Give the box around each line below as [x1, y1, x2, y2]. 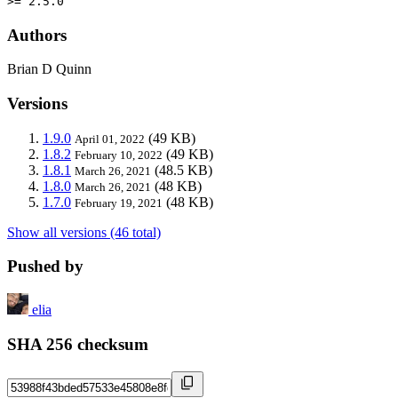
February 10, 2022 [75, 147, 163, 162]
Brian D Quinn [7, 61, 92, 77]
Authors [7, 25, 67, 44]
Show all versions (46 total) [7, 224, 161, 240]
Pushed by [7, 257, 84, 276]
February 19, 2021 [75, 195, 163, 210]
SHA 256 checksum [7, 334, 148, 354]
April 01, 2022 [75, 131, 145, 146]
